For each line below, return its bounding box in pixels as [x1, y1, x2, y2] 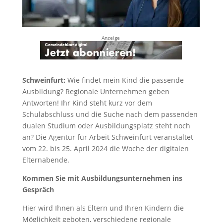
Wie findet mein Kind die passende [67, 75, 184, 85]
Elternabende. [22, 155, 69, 165]
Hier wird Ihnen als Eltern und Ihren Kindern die [22, 203, 184, 213]
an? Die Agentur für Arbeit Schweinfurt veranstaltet [22, 132, 193, 142]
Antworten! [22, 98, 59, 108]
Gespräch [22, 184, 54, 194]
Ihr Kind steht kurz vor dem [60, 98, 152, 108]
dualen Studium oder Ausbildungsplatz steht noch [22, 120, 190, 130]
